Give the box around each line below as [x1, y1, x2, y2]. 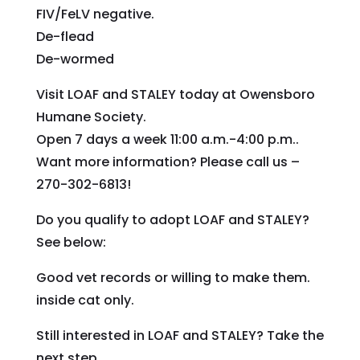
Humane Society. [35, 107, 146, 126]
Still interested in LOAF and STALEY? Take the [35, 325, 324, 345]
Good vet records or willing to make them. [35, 268, 310, 287]
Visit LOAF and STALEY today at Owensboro [35, 84, 315, 104]
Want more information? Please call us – [35, 152, 300, 171]
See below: [35, 232, 106, 252]
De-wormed [35, 49, 114, 68]
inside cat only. [35, 290, 134, 309]
